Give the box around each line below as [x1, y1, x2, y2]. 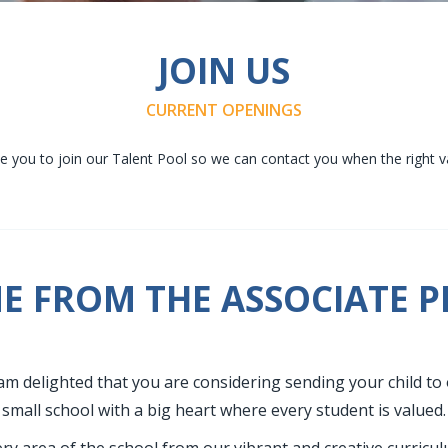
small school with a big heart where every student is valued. [2, 399, 446, 421]
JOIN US [158, 47, 290, 94]
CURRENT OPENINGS [146, 99, 302, 121]
